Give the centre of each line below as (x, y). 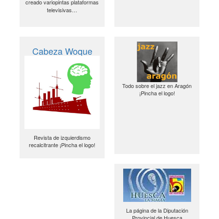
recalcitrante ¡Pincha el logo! (62, 144)
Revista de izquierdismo (62, 137)
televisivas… (62, 10)
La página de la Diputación (157, 210)
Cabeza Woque (62, 51)
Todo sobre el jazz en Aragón (157, 86)
